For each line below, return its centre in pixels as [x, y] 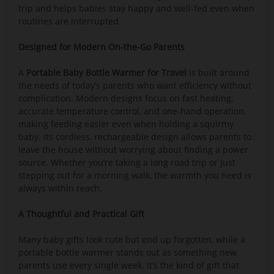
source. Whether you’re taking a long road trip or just [127, 162]
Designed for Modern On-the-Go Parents [102, 47]
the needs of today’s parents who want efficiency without [135, 85]
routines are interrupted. [70, 21]
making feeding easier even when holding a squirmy [126, 124]
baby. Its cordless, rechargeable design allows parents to [135, 137]
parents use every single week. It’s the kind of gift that [129, 265]
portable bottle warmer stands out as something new [128, 252]
